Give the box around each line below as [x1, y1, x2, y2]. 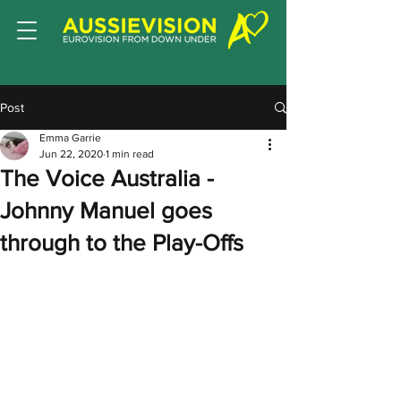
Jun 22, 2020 [39, 148, 103, 160]
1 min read [106, 148, 154, 160]
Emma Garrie [39, 132, 101, 144]
